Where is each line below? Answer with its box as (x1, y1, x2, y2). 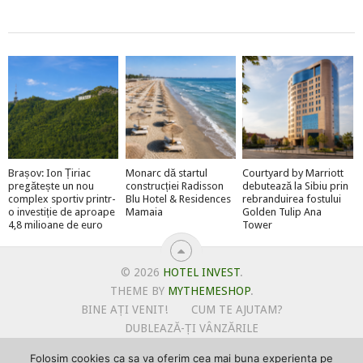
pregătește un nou (7, 179, 94, 192)
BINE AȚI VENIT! (80, 302, 168, 316)
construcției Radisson (125, 179, 224, 192)
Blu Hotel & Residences (125, 192, 231, 205)
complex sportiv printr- (7, 192, 116, 205)
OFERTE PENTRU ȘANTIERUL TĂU (103, 340, 280, 353)
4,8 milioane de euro (7, 218, 103, 231)
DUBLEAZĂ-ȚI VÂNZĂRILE (125, 321, 258, 335)
